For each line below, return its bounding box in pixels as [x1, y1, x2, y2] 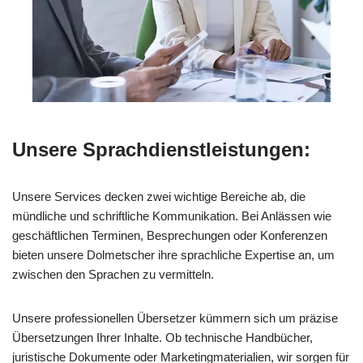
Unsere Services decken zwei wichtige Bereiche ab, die [12, 190, 305, 204]
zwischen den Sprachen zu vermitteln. [12, 267, 214, 282]
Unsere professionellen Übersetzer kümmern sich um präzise [12, 311, 338, 326]
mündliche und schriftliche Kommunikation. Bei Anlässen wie [12, 209, 331, 224]
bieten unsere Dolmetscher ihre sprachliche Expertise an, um [12, 248, 335, 263]
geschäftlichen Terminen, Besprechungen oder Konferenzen [12, 228, 327, 243]
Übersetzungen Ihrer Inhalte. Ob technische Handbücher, [12, 331, 313, 345]
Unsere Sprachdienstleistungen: [12, 139, 310, 161]
